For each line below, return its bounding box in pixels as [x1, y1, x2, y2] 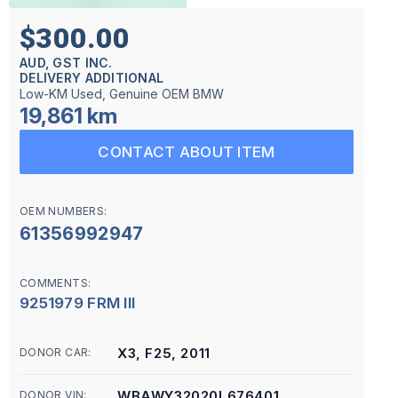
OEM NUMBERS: [20, 204, 107, 218]
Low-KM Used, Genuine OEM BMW [20, 86, 224, 101]
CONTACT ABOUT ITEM [98, 143, 275, 161]
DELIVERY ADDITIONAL [20, 70, 164, 85]
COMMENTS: [20, 276, 92, 290]
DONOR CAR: [20, 346, 92, 359]
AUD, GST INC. [20, 55, 113, 70]
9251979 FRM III [20, 294, 136, 312]
